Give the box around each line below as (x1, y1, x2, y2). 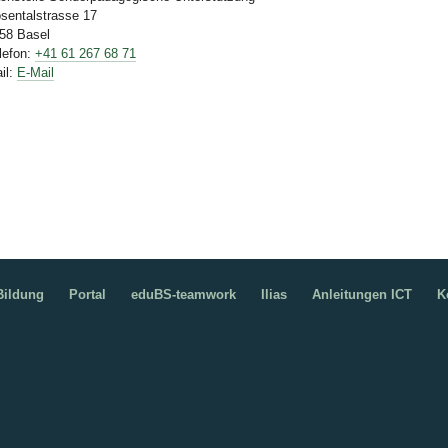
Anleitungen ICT (311, 287, 412, 303)
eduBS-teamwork (130, 287, 236, 303)
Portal (68, 287, 106, 303)
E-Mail (17, 65, 55, 81)
